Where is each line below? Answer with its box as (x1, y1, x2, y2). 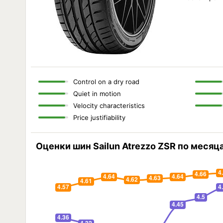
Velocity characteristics (73, 102, 145, 110)
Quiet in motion (73, 90, 121, 98)
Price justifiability (73, 113, 125, 121)
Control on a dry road (73, 78, 139, 86)
